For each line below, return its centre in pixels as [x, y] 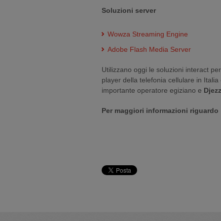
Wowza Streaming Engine [148, 34]
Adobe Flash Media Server [149, 49]
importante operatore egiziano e [153, 90]
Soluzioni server [129, 10]
